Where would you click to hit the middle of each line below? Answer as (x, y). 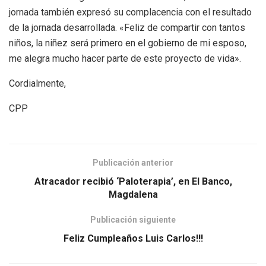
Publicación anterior (133, 162)
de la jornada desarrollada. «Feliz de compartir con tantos (127, 27)
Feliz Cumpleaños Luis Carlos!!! (133, 238)
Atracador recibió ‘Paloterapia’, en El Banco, (133, 181)
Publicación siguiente (133, 219)
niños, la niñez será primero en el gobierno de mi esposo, (128, 43)
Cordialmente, (37, 83)
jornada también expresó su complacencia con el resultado (130, 12)
